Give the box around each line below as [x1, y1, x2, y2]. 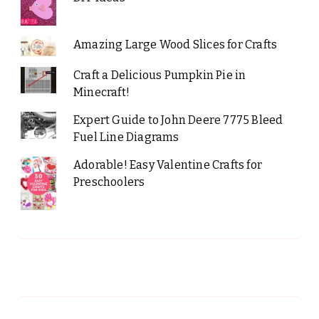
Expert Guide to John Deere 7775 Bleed [73, 113, 283, 127]
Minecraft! [73, 85, 130, 100]
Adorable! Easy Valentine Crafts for [73, 158, 262, 172]
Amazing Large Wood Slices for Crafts [73, 37, 278, 51]
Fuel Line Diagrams [73, 130, 179, 145]
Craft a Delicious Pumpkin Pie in [73, 68, 246, 83]
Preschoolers [73, 175, 145, 189]
